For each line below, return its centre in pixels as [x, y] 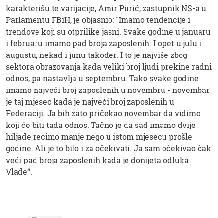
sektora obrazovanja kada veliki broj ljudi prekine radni [109, 67]
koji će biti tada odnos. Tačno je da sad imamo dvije [101, 125]
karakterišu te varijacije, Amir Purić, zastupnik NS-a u [106, 8]
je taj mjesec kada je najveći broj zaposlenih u [90, 102]
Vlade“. [19, 172]
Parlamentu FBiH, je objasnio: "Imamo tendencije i [98, 20]
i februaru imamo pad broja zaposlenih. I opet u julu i [104, 43]
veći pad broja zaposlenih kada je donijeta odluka [97, 160]
